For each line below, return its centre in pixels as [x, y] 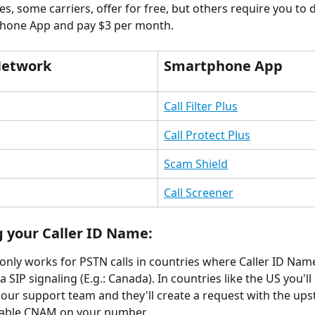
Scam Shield [196, 163]
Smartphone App [223, 65]
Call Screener [199, 192]
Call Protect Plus [207, 135]
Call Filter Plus [201, 106]
